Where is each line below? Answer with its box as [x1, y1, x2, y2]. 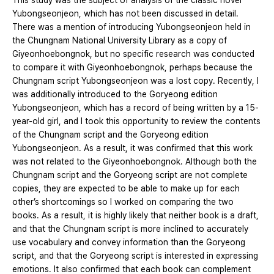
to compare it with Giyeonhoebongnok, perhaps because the [12, 62, 253, 73]
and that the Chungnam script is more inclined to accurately [12, 224, 248, 234]
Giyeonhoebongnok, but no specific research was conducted [12, 49, 254, 59]
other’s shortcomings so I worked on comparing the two [12, 197, 234, 207]
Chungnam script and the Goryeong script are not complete [12, 170, 248, 180]
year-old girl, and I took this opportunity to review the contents [12, 116, 261, 127]
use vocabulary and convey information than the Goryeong [12, 237, 245, 248]
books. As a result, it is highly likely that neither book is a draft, [12, 210, 259, 221]
